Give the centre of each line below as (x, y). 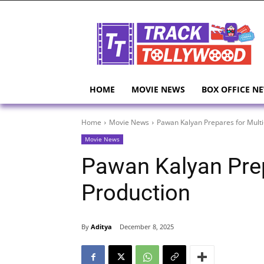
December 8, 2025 (147, 227)
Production (136, 193)
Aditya (101, 226)
